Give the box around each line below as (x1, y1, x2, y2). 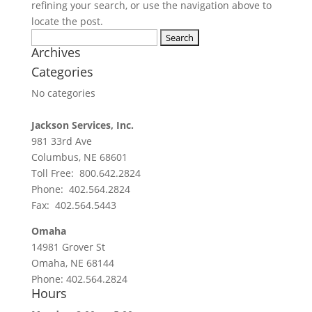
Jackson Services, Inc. (31, 118, 134, 132)
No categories (31, 86, 95, 100)
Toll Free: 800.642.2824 (31, 166, 141, 180)
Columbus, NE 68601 (31, 150, 127, 164)
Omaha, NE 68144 (31, 256, 114, 270)
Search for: (30, 29, 83, 40)
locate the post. (31, 15, 103, 28)
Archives (31, 44, 81, 61)
